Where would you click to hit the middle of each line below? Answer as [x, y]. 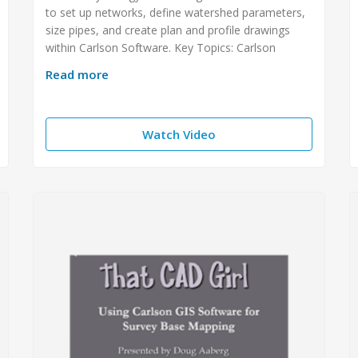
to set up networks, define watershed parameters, [175, 12]
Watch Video [179, 134]
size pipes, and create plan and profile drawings [167, 30]
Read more [77, 74]
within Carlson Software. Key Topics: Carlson [160, 47]
